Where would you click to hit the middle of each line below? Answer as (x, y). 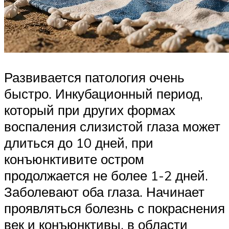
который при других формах (90, 110)
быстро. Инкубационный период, (104, 93)
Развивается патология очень (94, 77)
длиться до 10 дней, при (79, 142)
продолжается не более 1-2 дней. (106, 175)
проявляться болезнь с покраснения (114, 208)
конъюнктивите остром (74, 159)
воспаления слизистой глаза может (112, 126)
